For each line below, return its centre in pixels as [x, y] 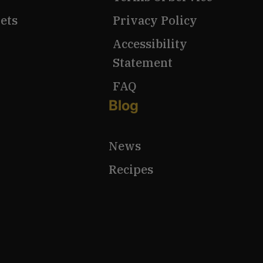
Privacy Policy [155, 21]
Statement [142, 63]
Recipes [131, 170]
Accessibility [150, 44]
